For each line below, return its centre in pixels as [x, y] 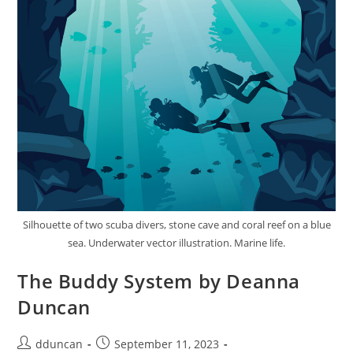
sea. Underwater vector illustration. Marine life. [176, 243]
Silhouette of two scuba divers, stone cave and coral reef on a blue [176, 225]
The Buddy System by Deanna [159, 281]
